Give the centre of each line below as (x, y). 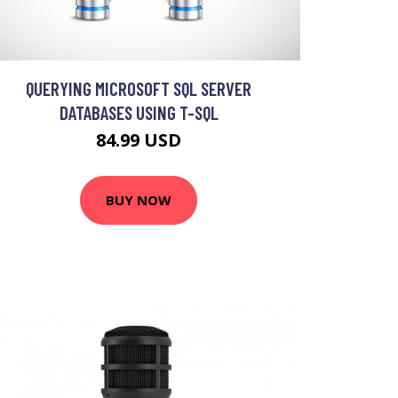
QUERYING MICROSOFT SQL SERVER (139, 88)
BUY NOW (139, 200)
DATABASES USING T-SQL (139, 112)
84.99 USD (139, 139)
